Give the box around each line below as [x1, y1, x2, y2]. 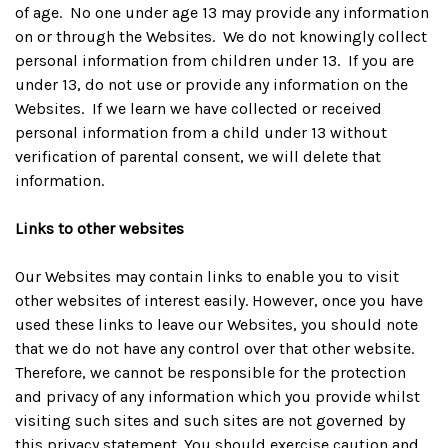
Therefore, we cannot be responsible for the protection [15, 363, 406, 382]
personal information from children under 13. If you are [15, 51, 414, 70]
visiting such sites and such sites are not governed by [15, 411, 405, 430]
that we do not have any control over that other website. [15, 339, 414, 358]
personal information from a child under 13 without [15, 123, 387, 142]
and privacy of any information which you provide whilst [15, 387, 420, 406]
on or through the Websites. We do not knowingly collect [15, 27, 427, 46]
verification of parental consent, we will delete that [15, 147, 381, 166]
